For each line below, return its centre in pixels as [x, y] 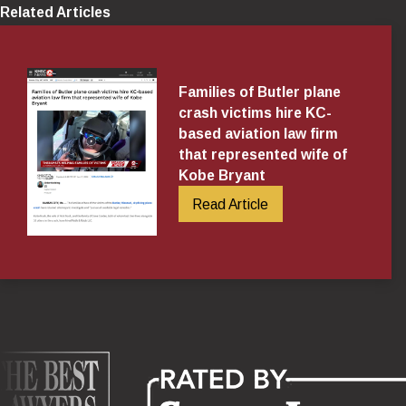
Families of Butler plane [259, 92]
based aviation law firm [258, 133]
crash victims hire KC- [255, 112]
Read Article [231, 204]
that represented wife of [262, 154]
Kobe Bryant [222, 175]
